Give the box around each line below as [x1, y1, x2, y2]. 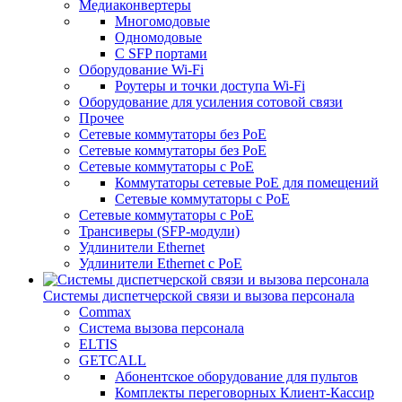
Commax [79, 304, 131, 319]
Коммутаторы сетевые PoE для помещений [115, 175, 379, 190]
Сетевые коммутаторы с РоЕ [79, 207, 254, 223]
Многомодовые [115, 13, 210, 29]
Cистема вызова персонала [79, 320, 244, 336]
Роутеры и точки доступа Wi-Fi [115, 78, 305, 93]
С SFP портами [115, 46, 207, 61]
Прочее [79, 110, 124, 126]
